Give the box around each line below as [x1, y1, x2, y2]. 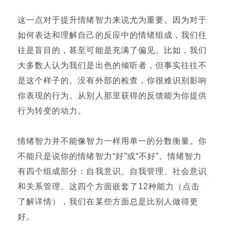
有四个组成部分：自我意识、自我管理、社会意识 [18, 167, 207, 176]
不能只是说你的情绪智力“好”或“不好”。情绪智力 [18, 152, 202, 160]
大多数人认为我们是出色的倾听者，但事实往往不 [18, 61, 207, 70]
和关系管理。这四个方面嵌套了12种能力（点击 [18, 182, 200, 191]
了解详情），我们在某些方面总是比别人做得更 [18, 197, 199, 206]
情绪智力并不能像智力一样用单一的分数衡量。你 [18, 137, 207, 145]
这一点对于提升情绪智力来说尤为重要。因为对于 [18, 16, 207, 24]
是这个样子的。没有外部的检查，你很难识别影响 [18, 76, 207, 85]
